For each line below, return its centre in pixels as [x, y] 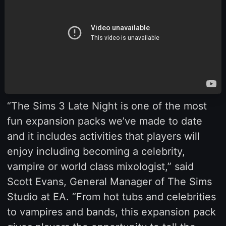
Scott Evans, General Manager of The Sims [109, 181]
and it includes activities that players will [103, 136]
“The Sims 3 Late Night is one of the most [107, 106]
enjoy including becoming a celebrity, [96, 151]
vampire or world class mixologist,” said [100, 166]
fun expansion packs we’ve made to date [104, 121]
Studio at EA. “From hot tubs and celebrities [111, 196]
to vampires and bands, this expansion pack [111, 212]
